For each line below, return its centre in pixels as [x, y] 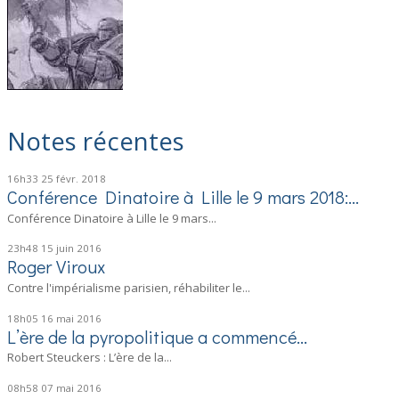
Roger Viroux [57, 267]
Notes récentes [96, 141]
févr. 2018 [81, 179]
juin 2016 [79, 248]
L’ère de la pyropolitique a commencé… [158, 336]
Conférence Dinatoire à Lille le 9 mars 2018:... [183, 197]
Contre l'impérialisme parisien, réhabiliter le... [129, 288]
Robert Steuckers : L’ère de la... [90, 358]
